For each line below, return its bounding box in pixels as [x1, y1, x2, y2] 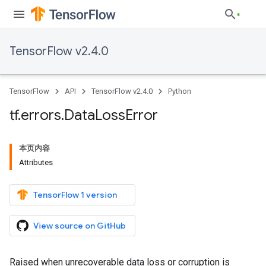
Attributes [19, 158, 53, 167]
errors [21, 106, 61, 124]
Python [168, 87, 191, 96]
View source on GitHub [33, 220, 126, 231]
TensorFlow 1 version [33, 189, 117, 200]
